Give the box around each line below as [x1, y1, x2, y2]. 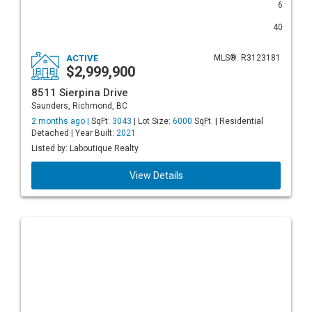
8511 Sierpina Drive [31, 86, 128, 99]
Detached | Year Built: [31, 128, 116, 138]
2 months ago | [31, 116, 91, 126]
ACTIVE [66, 53, 98, 63]
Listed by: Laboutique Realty [31, 143, 139, 153]
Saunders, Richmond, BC [31, 101, 127, 111]
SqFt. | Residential [192, 116, 263, 126]
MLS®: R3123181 [214, 53, 281, 63]
